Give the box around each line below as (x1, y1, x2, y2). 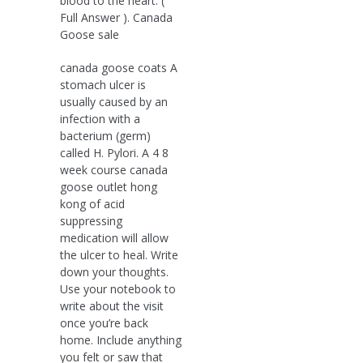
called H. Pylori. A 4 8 (60, 144, 169, 160)
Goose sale (60, 26, 119, 42)
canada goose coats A (60, 59, 177, 75)
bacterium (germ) (60, 127, 151, 143)
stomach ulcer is (60, 76, 146, 92)
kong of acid (60, 195, 125, 211)
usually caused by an (60, 93, 168, 109)
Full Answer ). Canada (60, 9, 173, 25)
